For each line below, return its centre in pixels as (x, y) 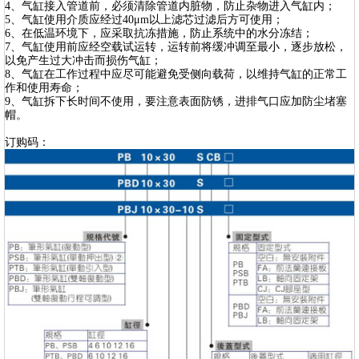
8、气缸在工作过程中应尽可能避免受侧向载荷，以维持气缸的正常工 (176, 74)
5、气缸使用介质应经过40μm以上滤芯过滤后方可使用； (144, 20)
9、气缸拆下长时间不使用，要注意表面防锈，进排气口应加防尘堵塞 (176, 101)
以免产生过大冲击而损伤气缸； (83, 61)
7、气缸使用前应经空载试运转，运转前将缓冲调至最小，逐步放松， (176, 47)
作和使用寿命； (44, 88)
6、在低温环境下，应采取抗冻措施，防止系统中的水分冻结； (159, 33)
